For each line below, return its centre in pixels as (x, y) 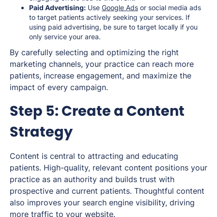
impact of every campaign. (59, 87)
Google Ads (120, 7)
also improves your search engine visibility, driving (102, 202)
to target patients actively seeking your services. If (109, 17)
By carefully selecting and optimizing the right (94, 52)
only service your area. (65, 36)
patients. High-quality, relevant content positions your (108, 167)
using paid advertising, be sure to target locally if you (113, 27)
